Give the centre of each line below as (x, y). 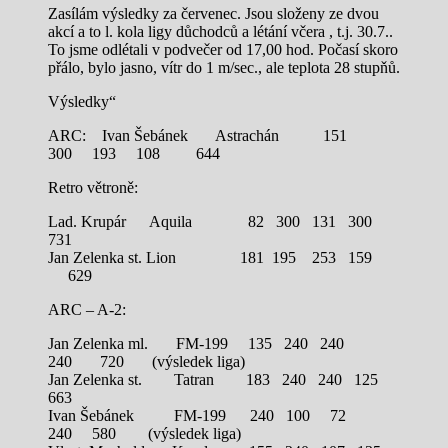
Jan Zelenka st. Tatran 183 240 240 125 (223, 379)
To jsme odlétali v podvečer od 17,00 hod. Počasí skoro (223, 49)
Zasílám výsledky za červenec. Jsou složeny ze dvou (213, 13)
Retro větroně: (93, 187)
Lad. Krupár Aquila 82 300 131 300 (224, 221)
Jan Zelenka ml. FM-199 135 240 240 (200, 343)
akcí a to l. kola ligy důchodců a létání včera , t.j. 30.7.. (220, 31)
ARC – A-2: (87, 309)
